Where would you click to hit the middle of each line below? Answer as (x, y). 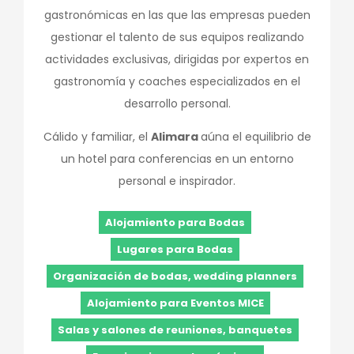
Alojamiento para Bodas (175, 222)
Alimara (175, 136)
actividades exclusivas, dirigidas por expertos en (177, 59)
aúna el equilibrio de (256, 136)
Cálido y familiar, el (97, 136)
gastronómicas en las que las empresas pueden (177, 15)
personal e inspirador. (177, 181)
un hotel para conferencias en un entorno (177, 158)
